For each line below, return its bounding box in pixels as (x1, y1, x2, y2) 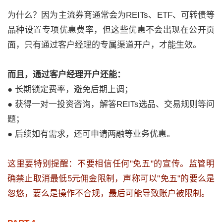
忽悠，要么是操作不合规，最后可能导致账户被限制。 (7, 189, 210, 199)
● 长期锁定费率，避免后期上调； (7, 85, 133, 95)
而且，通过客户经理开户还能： (7, 70, 125, 80)
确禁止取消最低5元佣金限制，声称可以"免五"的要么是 (7, 174, 215, 184)
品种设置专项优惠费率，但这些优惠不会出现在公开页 (7, 25, 215, 35)
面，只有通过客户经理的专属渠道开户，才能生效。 (7, 40, 201, 50)
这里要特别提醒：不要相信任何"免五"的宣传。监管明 (7, 159, 215, 169)
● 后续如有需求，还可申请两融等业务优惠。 (7, 129, 175, 139)
